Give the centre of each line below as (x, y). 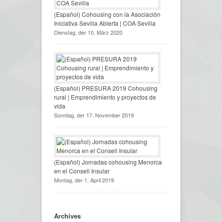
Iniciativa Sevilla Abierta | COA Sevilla (105, 23)
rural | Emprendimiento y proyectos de (105, 97)
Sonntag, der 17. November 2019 (94, 115)
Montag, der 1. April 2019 (84, 180)
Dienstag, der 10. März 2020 (88, 32)
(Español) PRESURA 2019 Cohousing (106, 88)
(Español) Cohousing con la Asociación (107, 14)
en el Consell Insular (82, 170)
